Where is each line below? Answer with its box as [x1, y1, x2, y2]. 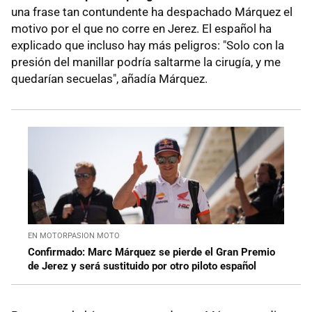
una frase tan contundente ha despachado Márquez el [11, 4, 292, 19]
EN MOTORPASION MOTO [28, 231, 120, 241]
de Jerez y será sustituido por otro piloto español [28, 260, 256, 273]
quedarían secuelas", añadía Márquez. [11, 71, 208, 86]
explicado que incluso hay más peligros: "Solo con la [11, 38, 284, 52]
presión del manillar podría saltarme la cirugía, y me [11, 54, 281, 69]
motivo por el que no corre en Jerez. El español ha [11, 21, 272, 36]
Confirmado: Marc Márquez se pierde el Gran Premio [28, 246, 275, 259]
